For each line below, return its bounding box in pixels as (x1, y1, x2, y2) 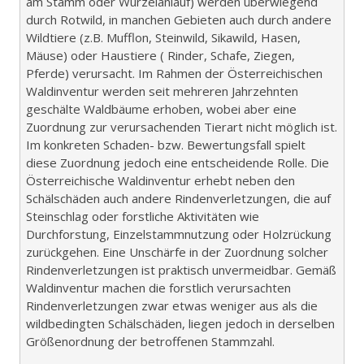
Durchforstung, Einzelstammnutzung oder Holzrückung (26, 226, 331, 243)
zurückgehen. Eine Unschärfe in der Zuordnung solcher (26, 244, 328, 261)
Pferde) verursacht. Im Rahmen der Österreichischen (26, 65, 323, 82)
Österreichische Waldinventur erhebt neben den (26, 172, 295, 189)
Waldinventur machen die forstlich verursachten (26, 279, 291, 297)
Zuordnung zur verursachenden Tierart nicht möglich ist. (26, 119, 337, 136)
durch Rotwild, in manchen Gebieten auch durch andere (26, 11, 331, 28)
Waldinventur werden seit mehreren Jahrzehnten (26, 83, 298, 100)
